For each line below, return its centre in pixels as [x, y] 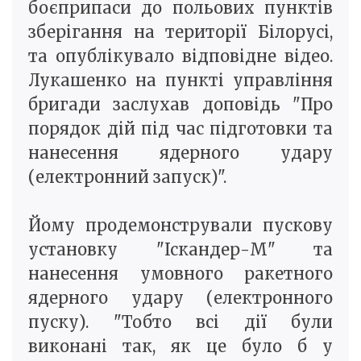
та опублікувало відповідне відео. [180, 56]
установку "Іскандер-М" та [180, 250]
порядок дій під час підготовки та [180, 129]
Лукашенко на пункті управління [180, 81]
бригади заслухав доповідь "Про [180, 105]
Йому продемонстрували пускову [180, 226]
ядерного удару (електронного [180, 298]
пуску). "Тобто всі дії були [180, 322]
